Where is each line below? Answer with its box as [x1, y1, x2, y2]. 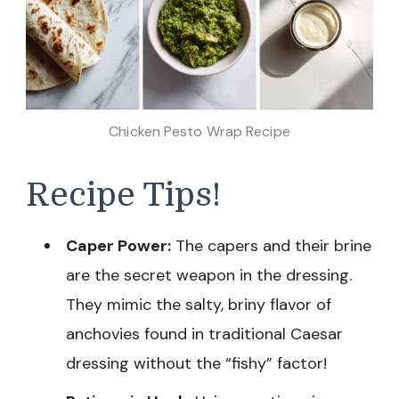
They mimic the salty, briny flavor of [66, 294, 331, 316]
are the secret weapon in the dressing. [66, 265, 352, 287]
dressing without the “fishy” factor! [66, 353, 327, 375]
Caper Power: [66, 235, 171, 257]
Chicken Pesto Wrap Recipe [109, 121, 290, 141]
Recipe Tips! [26, 175, 221, 214]
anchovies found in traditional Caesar [66, 323, 343, 346]
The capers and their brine [171, 235, 371, 257]
